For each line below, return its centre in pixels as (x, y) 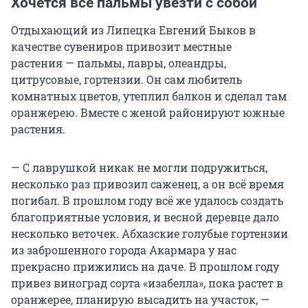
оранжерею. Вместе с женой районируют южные (148, 113)
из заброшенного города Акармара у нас (124, 250)
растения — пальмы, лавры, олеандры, (119, 63)
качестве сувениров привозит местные (121, 47)
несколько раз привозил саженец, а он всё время (147, 184)
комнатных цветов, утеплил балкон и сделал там (149, 96)
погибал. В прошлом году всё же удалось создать (147, 201)
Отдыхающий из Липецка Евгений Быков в (133, 30)
